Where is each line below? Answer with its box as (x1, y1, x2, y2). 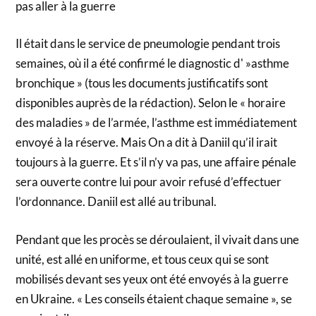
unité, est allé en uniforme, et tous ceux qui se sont (16, 251, 269, 267)
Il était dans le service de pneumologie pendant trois (16, 36, 281, 51)
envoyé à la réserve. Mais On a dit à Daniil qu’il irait (16, 135, 278, 150)
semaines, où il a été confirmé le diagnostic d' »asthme (16, 56, 290, 71)
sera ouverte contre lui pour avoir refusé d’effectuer (16, 174, 282, 190)
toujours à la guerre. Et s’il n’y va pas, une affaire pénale (16, 154, 297, 170)
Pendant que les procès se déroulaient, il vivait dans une (16, 231, 300, 247)
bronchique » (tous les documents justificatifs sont (16, 75, 269, 91)
